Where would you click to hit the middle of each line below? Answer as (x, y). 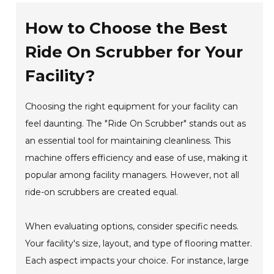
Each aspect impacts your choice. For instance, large (137, 260)
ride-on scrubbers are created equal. (102, 192)
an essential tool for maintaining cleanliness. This (128, 140)
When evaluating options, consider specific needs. (132, 226)
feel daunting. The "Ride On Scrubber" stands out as (136, 123)
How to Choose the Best (127, 28)
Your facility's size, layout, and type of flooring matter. (139, 243)
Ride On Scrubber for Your (134, 52)
